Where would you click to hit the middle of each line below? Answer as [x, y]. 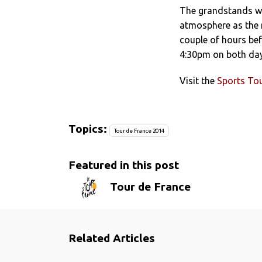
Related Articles [112, 238]
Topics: [88, 128]
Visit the [198, 80]
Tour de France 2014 [139, 130]
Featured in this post [124, 165]
